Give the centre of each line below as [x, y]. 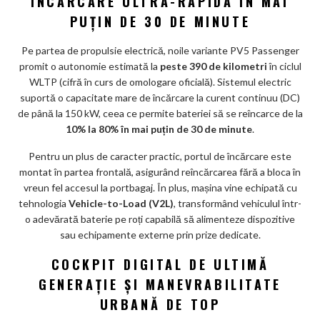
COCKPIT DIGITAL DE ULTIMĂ [160, 265]
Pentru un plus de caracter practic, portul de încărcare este [160, 156]
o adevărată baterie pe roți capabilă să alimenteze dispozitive [160, 219]
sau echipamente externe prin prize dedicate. [160, 235]
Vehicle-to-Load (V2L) [121, 204]
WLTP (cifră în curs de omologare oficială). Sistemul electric [160, 82]
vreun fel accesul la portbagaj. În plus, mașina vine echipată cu [160, 188]
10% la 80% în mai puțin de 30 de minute [159, 129]
